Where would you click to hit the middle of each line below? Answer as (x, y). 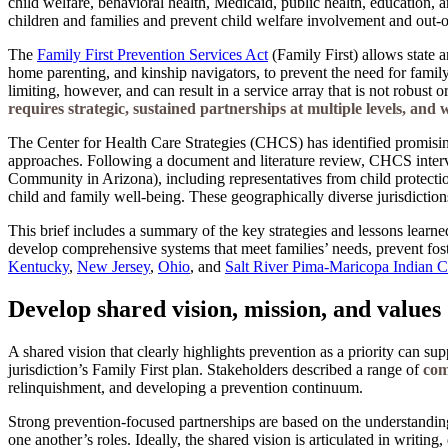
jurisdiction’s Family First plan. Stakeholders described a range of (215, 369)
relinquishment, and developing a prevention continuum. (185, 387)
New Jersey (113, 266)
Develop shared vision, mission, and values (224, 308)
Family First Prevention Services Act (152, 54)
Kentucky (38, 266)
